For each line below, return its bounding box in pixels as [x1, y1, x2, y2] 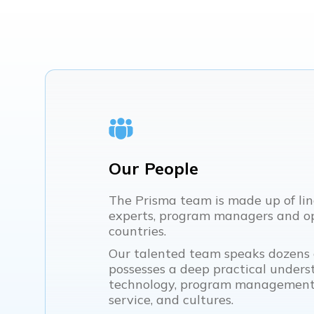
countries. [109, 223, 166, 240]
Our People [109, 158, 198, 179]
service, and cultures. [109, 292, 233, 308]
